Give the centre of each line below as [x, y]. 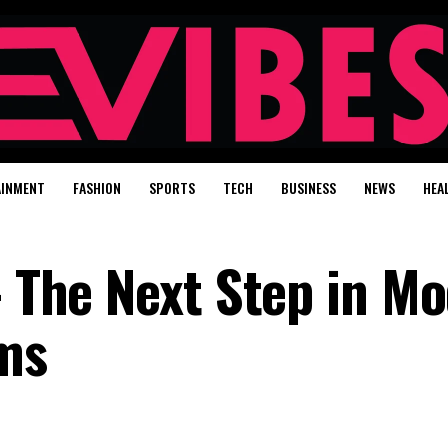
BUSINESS [308, 187]
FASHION [97, 187]
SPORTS [172, 187]
